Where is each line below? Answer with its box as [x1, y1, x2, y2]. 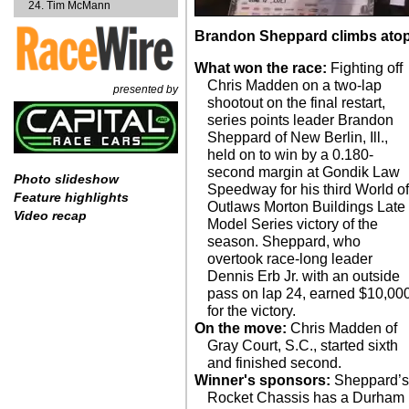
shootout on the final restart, [207, 95, 386, 110]
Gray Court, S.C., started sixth [207, 338, 399, 353]
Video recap [14, 208, 87, 224]
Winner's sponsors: [194, 372, 330, 388]
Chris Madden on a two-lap [207, 78, 383, 93]
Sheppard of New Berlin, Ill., [207, 130, 389, 145]
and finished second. [207, 355, 342, 371]
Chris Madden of [287, 320, 397, 336]
